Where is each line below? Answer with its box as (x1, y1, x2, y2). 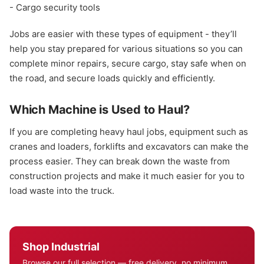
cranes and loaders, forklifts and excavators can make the (9, 141, 249, 153)
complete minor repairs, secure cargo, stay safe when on (9, 58, 246, 70)
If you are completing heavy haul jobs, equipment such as (9, 126, 248, 138)
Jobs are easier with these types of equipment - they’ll (9, 28, 237, 40)
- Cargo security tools (9, 2, 100, 14)
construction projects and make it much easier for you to (9, 170, 245, 182)
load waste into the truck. (9, 185, 114, 197)
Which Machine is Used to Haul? (9, 103, 190, 117)
